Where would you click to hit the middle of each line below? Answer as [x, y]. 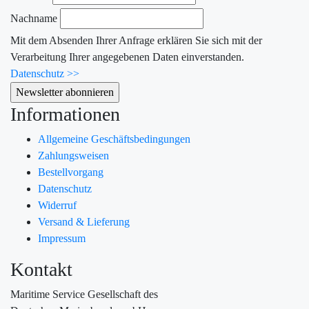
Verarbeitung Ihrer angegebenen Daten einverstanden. [127, 57]
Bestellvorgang [71, 172]
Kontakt [41, 269]
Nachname [34, 18]
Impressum [62, 238]
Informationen [65, 114]
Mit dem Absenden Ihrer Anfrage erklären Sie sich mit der [136, 40]
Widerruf [57, 205]
